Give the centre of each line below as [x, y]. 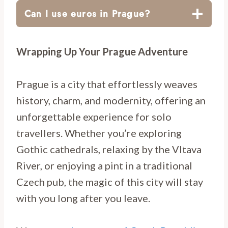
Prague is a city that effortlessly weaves [107, 84]
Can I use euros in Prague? [88, 13]
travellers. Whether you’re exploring [99, 133]
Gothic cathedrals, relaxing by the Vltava [109, 149]
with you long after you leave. [83, 198]
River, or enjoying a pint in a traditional [104, 165]
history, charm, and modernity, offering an [111, 100]
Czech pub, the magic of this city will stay [110, 181]
